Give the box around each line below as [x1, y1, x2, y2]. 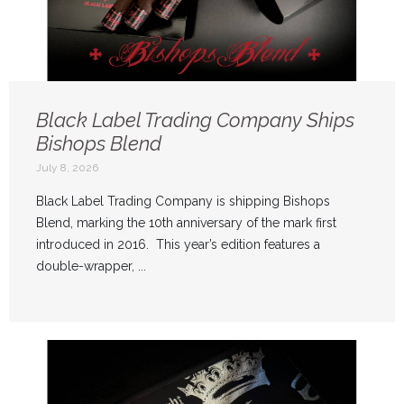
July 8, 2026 [36, 161, 98, 175]
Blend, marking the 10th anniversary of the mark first [36, 216, 336, 231]
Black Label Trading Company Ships [36, 108, 354, 133]
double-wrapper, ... [36, 259, 146, 274]
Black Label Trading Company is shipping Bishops [36, 194, 330, 209]
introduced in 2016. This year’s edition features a [36, 237, 320, 252]
